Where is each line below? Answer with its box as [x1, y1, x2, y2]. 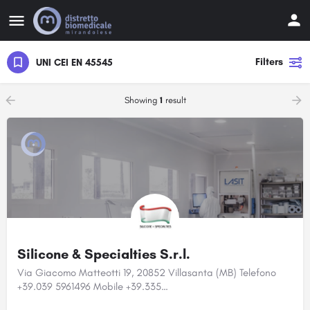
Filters [255, 56, 283, 68]
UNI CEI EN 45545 [36, 56, 113, 69]
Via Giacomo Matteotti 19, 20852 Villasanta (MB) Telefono [17, 266, 276, 279]
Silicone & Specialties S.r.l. [17, 246, 190, 262]
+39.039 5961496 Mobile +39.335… [17, 280, 168, 293]
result [162, 95, 186, 105]
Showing [124, 95, 160, 105]
